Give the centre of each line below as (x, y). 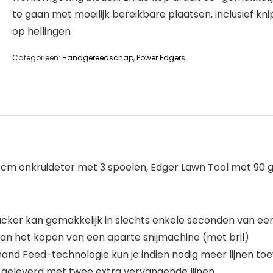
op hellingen (41, 31)
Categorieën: (37, 58)
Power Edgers (161, 58)
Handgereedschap (98, 58)
